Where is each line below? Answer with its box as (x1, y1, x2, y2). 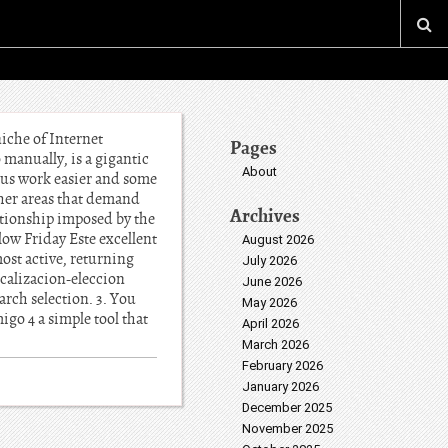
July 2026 (242, 253, 297, 268)
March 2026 (242, 337, 309, 352)
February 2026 (242, 358, 323, 373)
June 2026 (242, 274, 302, 289)
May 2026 (242, 295, 297, 310)
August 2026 (242, 232, 314, 247)
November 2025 (242, 421, 333, 436)
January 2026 (242, 379, 319, 394)
